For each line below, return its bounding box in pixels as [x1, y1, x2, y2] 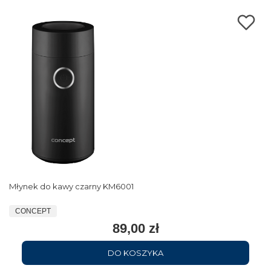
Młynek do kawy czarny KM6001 [9, 181, 134, 191]
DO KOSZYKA [108, 247, 163, 258]
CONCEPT [15, 206, 51, 215]
